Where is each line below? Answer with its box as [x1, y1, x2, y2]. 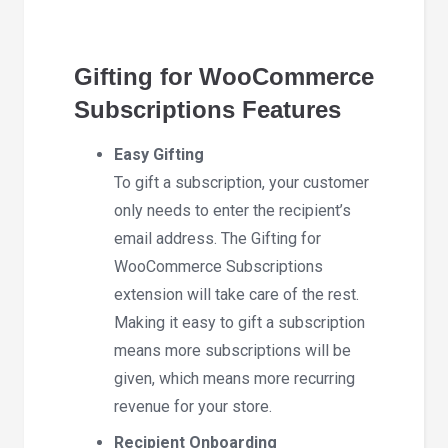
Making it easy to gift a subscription [114, 312, 365, 332]
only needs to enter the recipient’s [114, 200, 351, 220]
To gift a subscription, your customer [114, 172, 369, 192]
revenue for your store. [114, 396, 272, 416]
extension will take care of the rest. [114, 284, 359, 304]
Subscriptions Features [74, 96, 341, 124]
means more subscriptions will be [114, 340, 351, 360]
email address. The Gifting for [114, 228, 321, 248]
